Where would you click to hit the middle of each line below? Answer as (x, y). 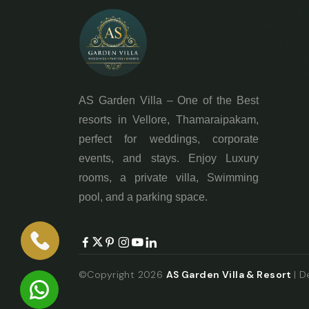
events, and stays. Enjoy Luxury (169, 158)
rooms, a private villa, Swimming (169, 178)
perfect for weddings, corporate (169, 139)
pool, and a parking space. (143, 197)
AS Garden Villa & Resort (230, 275)
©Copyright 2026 (122, 275)
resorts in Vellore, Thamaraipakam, (169, 120)
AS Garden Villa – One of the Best (169, 100)
